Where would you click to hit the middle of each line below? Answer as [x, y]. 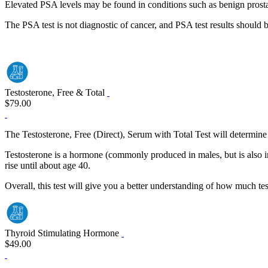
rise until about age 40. [48, 166]
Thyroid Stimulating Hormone [63, 233]
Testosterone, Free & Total [56, 93]
